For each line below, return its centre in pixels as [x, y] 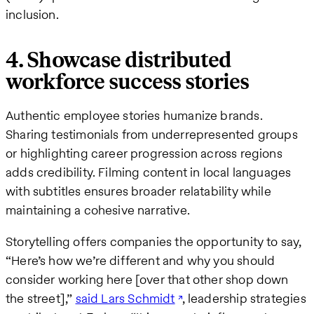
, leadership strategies [244, 298]
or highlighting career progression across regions [144, 153]
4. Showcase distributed [118, 60]
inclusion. [32, 15]
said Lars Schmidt [125, 298]
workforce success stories [127, 82]
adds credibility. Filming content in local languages [149, 172]
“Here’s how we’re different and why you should [141, 260]
